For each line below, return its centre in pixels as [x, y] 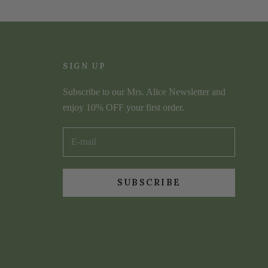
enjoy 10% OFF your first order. [124, 107]
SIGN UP [85, 66]
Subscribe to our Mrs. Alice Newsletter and [144, 92]
